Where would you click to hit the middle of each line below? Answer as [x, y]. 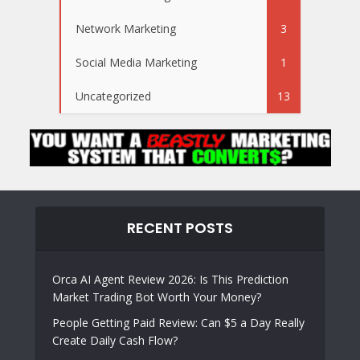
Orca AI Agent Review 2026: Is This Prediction [170, 280]
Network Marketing [126, 29]
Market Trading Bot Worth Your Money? [157, 297]
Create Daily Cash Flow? [115, 341]
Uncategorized [113, 96]
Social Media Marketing [136, 62]
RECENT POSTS [180, 228]
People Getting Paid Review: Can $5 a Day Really [178, 323]
